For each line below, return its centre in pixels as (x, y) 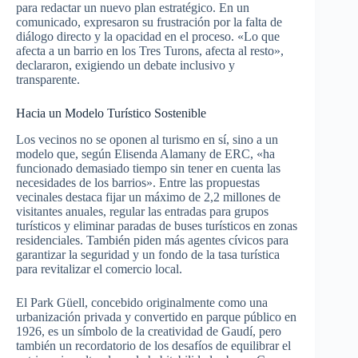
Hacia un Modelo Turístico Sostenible (111, 113)
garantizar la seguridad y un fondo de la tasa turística (148, 255)
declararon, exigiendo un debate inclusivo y (125, 66)
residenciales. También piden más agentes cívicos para (152, 241)
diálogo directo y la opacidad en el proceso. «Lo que (148, 37)
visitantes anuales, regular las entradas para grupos (142, 212)
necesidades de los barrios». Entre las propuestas (138, 183)
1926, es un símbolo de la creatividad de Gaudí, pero (149, 332)
